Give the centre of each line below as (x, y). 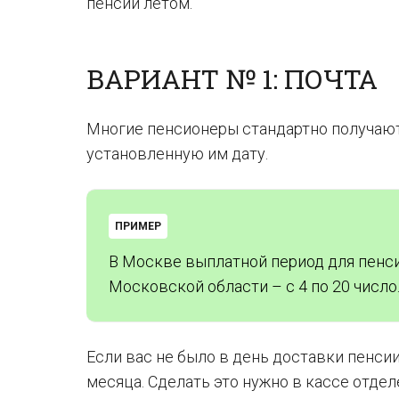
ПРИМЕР (138, 226)
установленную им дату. (177, 154)
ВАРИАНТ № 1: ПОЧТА (232, 79)
